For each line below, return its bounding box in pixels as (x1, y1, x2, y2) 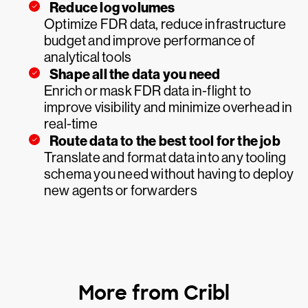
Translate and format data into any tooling (44, 150, 287, 166)
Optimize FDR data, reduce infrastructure (44, 16, 287, 32)
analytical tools (44, 49, 132, 65)
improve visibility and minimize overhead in (44, 100, 293, 115)
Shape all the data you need (49, 66, 221, 82)
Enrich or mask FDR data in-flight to (44, 83, 252, 99)
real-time (44, 116, 98, 132)
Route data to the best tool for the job (49, 133, 280, 149)
